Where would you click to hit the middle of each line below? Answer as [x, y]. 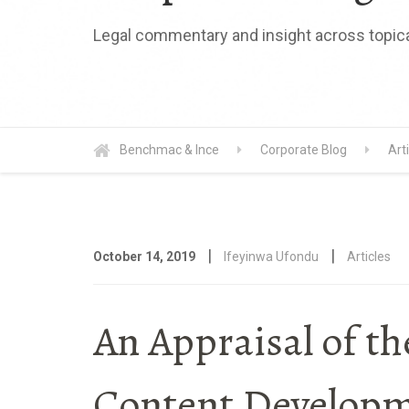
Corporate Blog [304, 149]
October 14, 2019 [144, 256]
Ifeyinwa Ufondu [271, 256]
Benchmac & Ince [169, 149]
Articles [369, 256]
